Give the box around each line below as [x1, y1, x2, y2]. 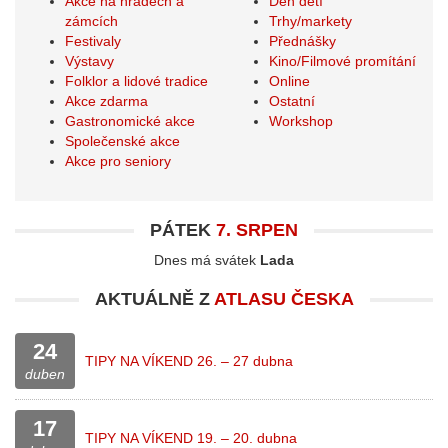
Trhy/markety [269, 13, 352, 29]
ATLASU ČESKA [213, 289, 354, 309]
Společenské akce [65, 133, 180, 149]
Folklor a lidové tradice [65, 73, 208, 89]
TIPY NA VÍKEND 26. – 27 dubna [85, 353, 293, 369]
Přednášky [269, 33, 336, 49]
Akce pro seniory [65, 153, 171, 169]
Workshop [269, 113, 333, 129]
